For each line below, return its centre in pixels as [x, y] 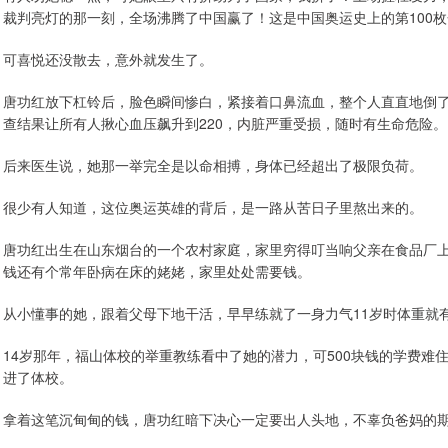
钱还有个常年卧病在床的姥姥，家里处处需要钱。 [157, 271]
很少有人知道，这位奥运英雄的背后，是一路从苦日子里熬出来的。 [213, 207]
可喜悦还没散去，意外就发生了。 [108, 59]
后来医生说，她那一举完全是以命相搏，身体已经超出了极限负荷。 [213, 165]
